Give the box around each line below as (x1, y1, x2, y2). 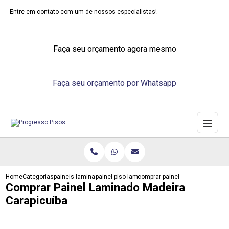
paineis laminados (54, 173, 106, 180)
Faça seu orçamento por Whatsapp (53, 78, 176, 88)
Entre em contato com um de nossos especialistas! (10, 8, 157, 15)
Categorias (22, 173, 54, 180)
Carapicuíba (6, 194, 68, 207)
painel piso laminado (96, 173, 154, 180)
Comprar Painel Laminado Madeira (6, 180, 186, 194)
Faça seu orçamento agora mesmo (53, 44, 176, 54)
